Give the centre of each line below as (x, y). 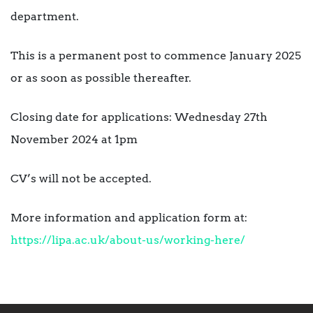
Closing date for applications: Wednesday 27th (139, 117)
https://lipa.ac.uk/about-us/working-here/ (128, 240)
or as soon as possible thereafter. (101, 78)
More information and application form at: (129, 218)
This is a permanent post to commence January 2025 (156, 56)
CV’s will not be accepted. (81, 179)
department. (45, 17)
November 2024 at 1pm (74, 140)
